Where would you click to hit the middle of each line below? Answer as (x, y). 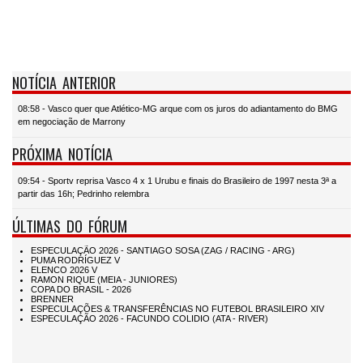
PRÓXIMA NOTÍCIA (62, 154)
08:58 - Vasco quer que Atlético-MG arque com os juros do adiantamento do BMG (178, 109)
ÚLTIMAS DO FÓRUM (70, 225)
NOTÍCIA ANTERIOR (64, 82)
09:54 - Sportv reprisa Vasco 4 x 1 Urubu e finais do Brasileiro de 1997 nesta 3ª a (177, 180)
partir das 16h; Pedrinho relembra (83, 193)
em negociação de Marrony (72, 122)
